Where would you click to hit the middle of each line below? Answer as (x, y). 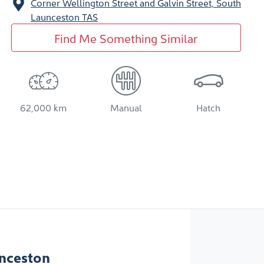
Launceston (55, 16)
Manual (126, 107)
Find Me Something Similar (126, 37)
